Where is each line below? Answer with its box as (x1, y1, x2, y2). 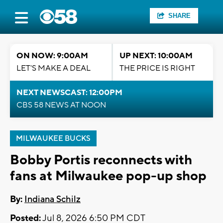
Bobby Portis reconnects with (10, 151, 192, 169)
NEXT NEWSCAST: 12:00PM (16, 88, 122, 98)
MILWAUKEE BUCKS (16, 134, 91, 143)
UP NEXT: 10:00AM (119, 51, 193, 61)
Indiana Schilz (24, 194, 81, 206)
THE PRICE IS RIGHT (119, 63, 195, 73)
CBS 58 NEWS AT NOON (16, 100, 106, 110)
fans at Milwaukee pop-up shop (10, 167, 207, 185)
